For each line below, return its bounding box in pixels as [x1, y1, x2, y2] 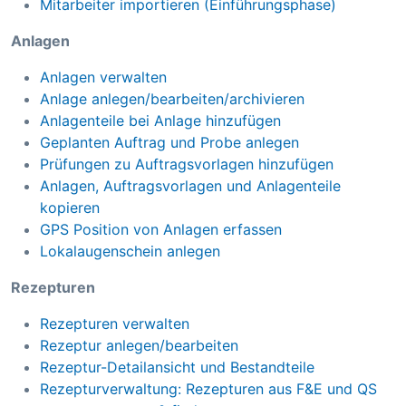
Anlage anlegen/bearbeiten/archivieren [40, 90, 304, 109]
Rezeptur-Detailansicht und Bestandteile [40, 358, 314, 377]
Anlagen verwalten [40, 68, 167, 87]
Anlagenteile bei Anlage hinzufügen [40, 111, 281, 130]
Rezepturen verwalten [40, 314, 189, 333]
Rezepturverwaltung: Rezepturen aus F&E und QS [40, 380, 377, 399]
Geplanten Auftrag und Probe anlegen [40, 133, 299, 152]
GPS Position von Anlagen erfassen [40, 220, 282, 239]
